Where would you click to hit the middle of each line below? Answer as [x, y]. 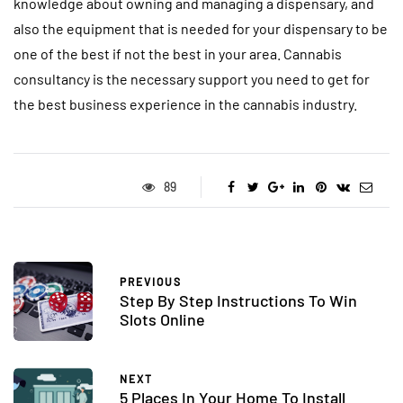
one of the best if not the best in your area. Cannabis [178, 53]
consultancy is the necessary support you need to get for [192, 78]
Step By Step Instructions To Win [238, 301]
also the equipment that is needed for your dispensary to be [201, 28]
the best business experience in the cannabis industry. [185, 103]
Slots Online [162, 320]
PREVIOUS [151, 282]
